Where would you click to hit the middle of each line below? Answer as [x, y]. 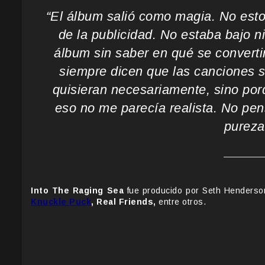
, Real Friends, [124, 202]
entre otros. [181, 202]
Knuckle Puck [61, 202]
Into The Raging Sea [77, 191]
